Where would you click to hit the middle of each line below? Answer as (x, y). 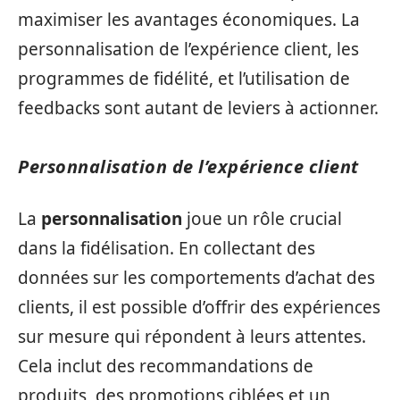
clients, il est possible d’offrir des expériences (199, 307)
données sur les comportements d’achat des (196, 278)
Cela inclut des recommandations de (166, 366)
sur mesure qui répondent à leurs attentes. (192, 337)
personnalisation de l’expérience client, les (188, 49)
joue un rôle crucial (262, 219)
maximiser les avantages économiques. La (189, 19)
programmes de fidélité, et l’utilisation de (184, 78)
